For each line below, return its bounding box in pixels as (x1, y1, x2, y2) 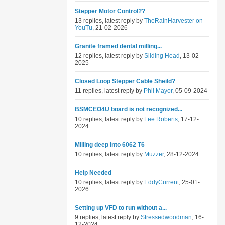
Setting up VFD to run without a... (75, 204, 167, 211)
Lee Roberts (144, 116, 178, 123)
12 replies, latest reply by (75, 52, 144, 59)
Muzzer (144, 151, 164, 158)
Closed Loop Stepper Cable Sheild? (75, 78, 175, 85)
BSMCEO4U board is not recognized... (75, 106, 182, 113)
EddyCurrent (144, 179, 179, 186)
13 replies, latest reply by (75, 17, 144, 24)
